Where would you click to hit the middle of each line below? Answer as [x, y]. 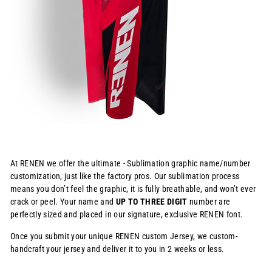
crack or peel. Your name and [63, 202]
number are [209, 202]
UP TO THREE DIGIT [151, 202]
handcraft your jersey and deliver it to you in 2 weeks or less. [117, 249]
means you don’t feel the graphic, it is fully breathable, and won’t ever [133, 189]
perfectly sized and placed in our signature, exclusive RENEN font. [127, 215]
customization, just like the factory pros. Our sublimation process [125, 176]
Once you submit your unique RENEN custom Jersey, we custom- [124, 236]
